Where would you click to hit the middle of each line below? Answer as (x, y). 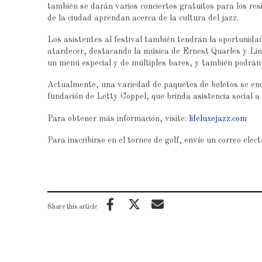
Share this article (73, 207)
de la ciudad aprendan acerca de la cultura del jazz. (143, 18)
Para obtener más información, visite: (118, 118)
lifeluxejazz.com (218, 118)
